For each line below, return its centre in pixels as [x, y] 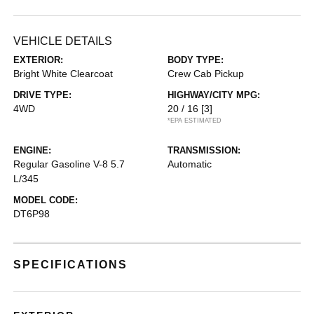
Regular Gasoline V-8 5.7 [69, 164]
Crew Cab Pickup [206, 74]
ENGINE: [33, 150]
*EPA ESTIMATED [194, 121]
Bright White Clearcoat [63, 74]
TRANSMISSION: [204, 150]
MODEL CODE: [46, 200]
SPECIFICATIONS [71, 265]
